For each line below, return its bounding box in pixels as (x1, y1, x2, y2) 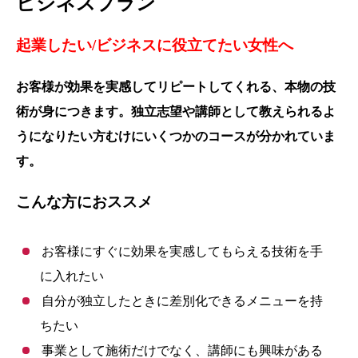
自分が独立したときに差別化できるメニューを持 (41, 292, 323, 308)
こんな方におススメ (16, 190, 153, 212)
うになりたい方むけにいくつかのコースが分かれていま (16, 126, 336, 145)
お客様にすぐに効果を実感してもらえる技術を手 (41, 242, 323, 259)
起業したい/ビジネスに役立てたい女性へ (16, 37, 293, 54)
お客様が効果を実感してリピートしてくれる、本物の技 (16, 77, 336, 95)
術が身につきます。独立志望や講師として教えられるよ (16, 101, 336, 120)
